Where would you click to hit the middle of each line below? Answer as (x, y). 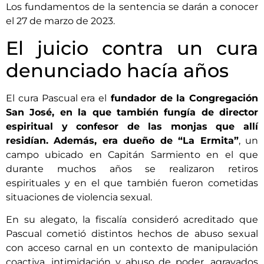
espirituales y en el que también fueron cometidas (132, 183)
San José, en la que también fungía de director (132, 112)
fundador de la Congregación (182, 98)
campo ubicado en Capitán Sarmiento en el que (132, 154)
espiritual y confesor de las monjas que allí (132, 126)
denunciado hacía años (117, 70)
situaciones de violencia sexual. (79, 197)
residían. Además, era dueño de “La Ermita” (122, 140)
